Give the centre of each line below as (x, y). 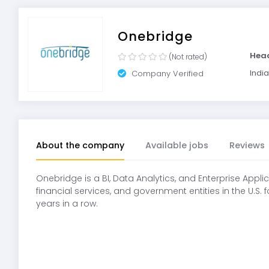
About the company (80, 146)
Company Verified (166, 73)
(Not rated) (188, 56)
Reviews (247, 146)
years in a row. (67, 204)
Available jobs (177, 146)
